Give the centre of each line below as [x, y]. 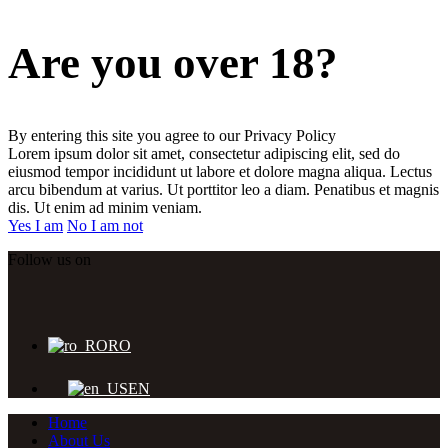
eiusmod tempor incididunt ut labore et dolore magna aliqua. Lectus [220, 171]
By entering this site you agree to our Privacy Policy [172, 135]
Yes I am [35, 225]
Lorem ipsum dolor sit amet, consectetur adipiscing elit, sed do [204, 153]
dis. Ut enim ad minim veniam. [105, 207]
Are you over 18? [173, 63]
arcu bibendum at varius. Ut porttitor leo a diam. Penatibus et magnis [223, 189]
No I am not [105, 225]
